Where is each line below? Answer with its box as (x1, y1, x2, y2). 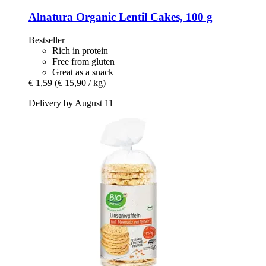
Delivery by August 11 (28, 98, 113, 109)
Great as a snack (52, 67, 113, 78)
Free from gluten (52, 56, 115, 67)
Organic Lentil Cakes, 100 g (73, 11, 213, 24)
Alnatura (28, 11, 73, 24)
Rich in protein (52, 46, 108, 56)
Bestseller (28, 35, 65, 46)
